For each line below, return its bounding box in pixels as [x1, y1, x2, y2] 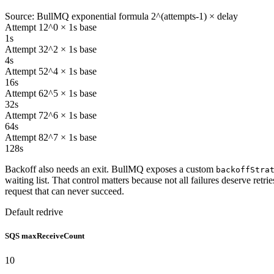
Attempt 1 [5, 22, 43, 33]
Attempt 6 [5, 88, 43, 99]
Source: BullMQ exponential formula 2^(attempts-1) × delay [5, 11, 238, 22]
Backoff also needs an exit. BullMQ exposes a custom [5, 164, 213, 175]
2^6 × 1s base [43, 110, 97, 121]
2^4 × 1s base [43, 66, 97, 77]
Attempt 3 [5, 44, 43, 55]
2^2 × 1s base [43, 44, 97, 55]
